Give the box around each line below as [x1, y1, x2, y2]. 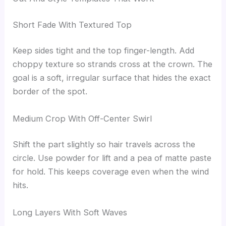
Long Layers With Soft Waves [13, 207, 128, 217]
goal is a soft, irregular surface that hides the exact [13, 73, 211, 83]
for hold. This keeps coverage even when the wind [13, 166, 209, 177]
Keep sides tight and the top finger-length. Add [13, 45, 195, 56]
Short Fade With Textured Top [13, 19, 132, 30]
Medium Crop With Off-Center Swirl [13, 113, 152, 124]
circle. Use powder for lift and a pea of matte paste [13, 153, 212, 163]
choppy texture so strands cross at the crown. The [13, 59, 213, 70]
